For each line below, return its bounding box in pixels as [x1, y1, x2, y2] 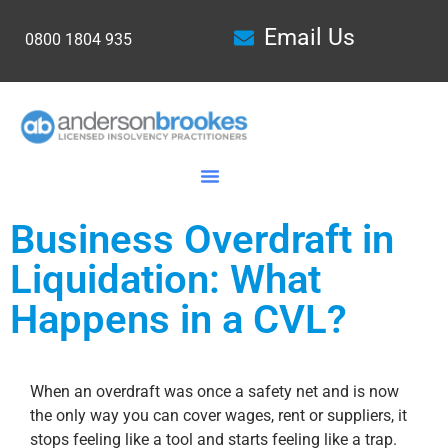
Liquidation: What [10, 256, 321, 303]
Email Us [264, 24, 355, 51]
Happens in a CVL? [10, 296, 347, 343]
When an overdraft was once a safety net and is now [30, 382, 399, 401]
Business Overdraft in [10, 216, 394, 263]
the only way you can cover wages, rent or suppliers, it [30, 406, 407, 425]
